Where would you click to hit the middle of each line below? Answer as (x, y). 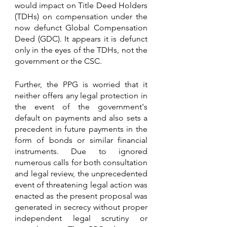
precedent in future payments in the (81, 129)
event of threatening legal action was (81, 185)
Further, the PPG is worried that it (81, 85)
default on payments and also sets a (81, 118)
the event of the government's (81, 107)
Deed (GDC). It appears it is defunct (81, 39)
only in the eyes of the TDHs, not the (81, 50)
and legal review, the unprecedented (81, 174)
